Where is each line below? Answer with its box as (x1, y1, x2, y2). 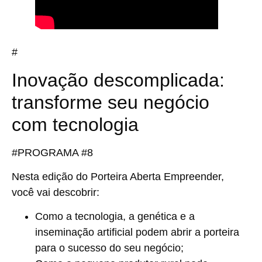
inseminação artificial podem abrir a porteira (35, 226, 239, 239)
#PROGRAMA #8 (12, 146, 93, 158)
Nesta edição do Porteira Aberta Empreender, (12, 171, 224, 183)
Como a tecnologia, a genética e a (35, 211, 195, 223)
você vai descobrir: (12, 187, 99, 199)
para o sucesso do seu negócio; (35, 242, 184, 254)
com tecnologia (12, 113, 139, 135)
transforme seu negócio (12, 91, 209, 113)
